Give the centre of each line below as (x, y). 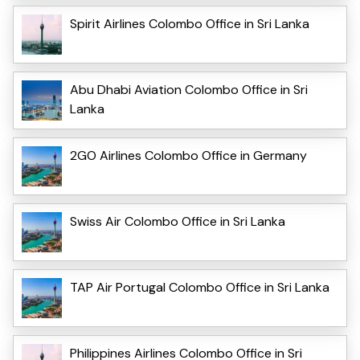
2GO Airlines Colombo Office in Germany (188, 155)
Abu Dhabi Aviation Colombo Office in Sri (189, 89)
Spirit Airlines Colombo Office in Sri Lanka (190, 23)
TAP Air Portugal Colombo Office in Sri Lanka (200, 287)
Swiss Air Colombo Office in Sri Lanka (178, 221)
